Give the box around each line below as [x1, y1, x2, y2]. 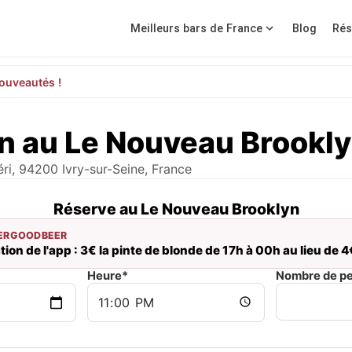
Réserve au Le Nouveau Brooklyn [53, 200, 299, 218]
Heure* [87, 269, 128, 283]
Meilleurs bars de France [130, 21, 262, 35]
